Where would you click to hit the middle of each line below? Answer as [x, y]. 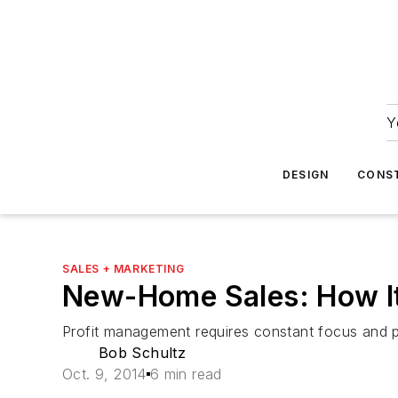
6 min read [186, 374]
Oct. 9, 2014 [104, 374]
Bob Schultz [142, 353]
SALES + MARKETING [123, 269]
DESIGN [306, 175]
